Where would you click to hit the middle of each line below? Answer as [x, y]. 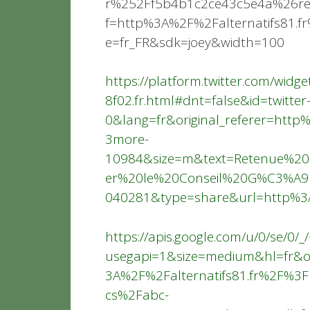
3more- [127, 139]
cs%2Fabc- [137, 294]
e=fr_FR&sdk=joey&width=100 [195, 42]
